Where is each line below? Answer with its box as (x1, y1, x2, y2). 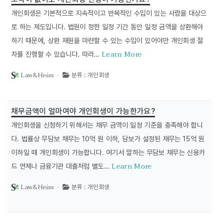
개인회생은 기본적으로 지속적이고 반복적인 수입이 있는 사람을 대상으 (11, 9, 207, 17)
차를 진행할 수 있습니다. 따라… (11, 50, 102, 58)
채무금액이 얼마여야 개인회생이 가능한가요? (11, 107, 155, 116)
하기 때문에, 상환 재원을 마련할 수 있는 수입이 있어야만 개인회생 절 (11, 36, 203, 44)
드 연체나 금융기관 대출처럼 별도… (11, 162, 112, 170)
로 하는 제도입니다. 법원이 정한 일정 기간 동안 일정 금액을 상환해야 (11, 22, 203, 31)
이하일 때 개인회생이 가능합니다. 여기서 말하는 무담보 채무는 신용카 (11, 148, 205, 156)
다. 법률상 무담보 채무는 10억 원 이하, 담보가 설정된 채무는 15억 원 (11, 134, 205, 143)
